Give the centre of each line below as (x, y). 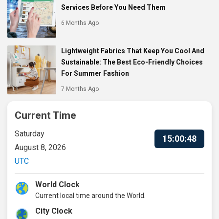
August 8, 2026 (40, 147)
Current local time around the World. (90, 195)
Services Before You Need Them (113, 8)
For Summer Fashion (95, 73)
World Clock (57, 184)
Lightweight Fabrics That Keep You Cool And (133, 51)
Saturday (30, 133)
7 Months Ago (80, 89)
